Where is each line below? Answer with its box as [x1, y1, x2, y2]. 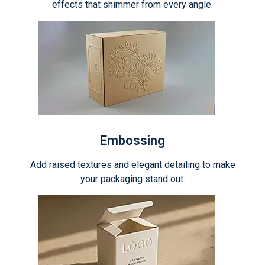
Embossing [100, 133, 165, 148]
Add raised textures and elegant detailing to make [30, 159, 235, 170]
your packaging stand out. [80, 173, 185, 185]
